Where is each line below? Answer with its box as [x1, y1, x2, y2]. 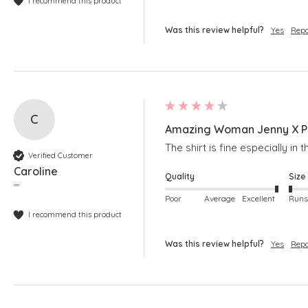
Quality [165, 171, 195, 182]
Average [204, 192, 236, 203]
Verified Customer [28, 150, 93, 160]
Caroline [14, 164, 58, 179]
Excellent [241, 192, 275, 203]
